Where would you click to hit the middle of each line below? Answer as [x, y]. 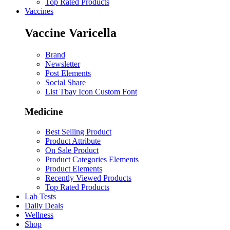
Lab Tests [40, 196]
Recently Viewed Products [88, 178]
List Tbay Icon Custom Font [91, 92]
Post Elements [68, 73]
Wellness [39, 215]
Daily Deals [44, 205]
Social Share [65, 83]
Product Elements [74, 168]
